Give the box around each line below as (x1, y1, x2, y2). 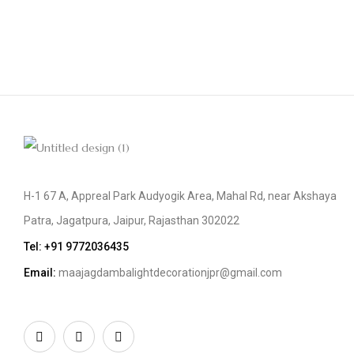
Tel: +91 (24, 240, 66, 253)
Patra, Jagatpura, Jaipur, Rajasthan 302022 (24, 214, 239, 227)
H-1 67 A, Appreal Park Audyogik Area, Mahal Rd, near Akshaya (24, 190, 337, 202)
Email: (24, 266, 56, 279)
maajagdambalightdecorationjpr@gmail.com (56, 266, 282, 279)
